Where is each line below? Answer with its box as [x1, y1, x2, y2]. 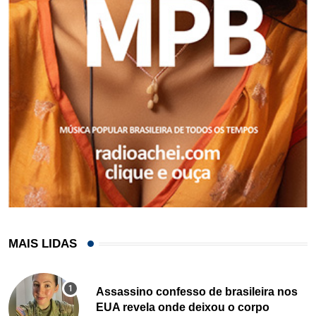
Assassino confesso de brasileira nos [96, 286, 298, 298]
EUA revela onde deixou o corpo [96, 301, 269, 314]
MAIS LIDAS [8, 237, 77, 251]
